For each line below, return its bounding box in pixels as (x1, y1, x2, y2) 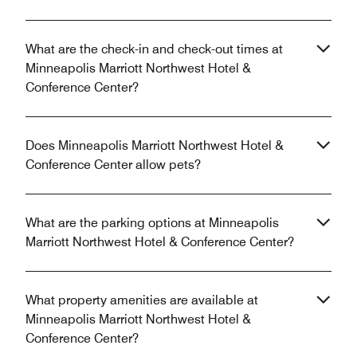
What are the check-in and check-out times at (25, 41, 283, 57)
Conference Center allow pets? (25, 156, 201, 172)
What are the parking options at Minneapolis (25, 214, 279, 230)
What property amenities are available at (25, 292, 258, 308)
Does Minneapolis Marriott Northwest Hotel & (25, 137, 284, 153)
